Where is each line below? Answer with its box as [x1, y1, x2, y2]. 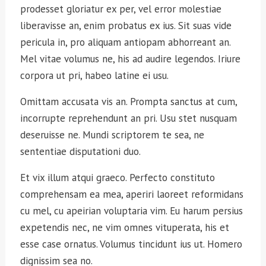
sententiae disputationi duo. [20, 145, 141, 159]
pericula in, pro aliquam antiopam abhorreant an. [20, 36, 231, 49]
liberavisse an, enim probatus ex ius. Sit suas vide [20, 19, 232, 33]
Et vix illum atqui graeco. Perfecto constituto [20, 171, 216, 185]
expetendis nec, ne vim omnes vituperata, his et [20, 221, 230, 235]
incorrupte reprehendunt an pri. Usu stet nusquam [20, 112, 237, 125]
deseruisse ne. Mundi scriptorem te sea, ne [20, 128, 205, 142]
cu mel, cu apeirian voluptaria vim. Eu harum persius [20, 204, 243, 218]
